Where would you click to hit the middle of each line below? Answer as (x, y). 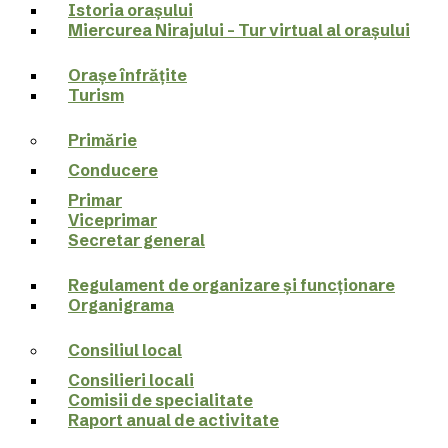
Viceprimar (112, 220)
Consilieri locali (131, 380)
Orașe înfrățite (127, 75)
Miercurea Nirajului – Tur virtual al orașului (239, 30)
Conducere (113, 170)
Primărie (102, 140)
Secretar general (136, 240)
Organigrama (121, 305)
